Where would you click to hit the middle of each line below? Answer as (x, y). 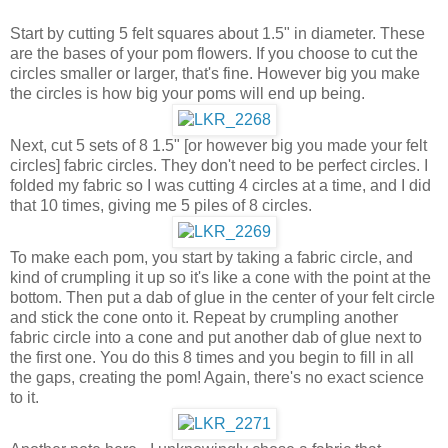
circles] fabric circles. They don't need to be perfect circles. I (219, 166)
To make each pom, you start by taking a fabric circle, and (211, 258)
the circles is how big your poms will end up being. (187, 94)
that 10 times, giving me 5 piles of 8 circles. (161, 206)
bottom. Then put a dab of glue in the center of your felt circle (222, 298)
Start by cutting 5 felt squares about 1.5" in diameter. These (217, 34)
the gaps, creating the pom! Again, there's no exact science (217, 378)
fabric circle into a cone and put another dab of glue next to (216, 338)
